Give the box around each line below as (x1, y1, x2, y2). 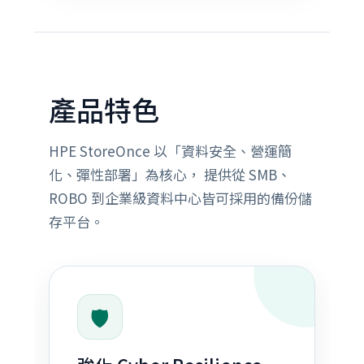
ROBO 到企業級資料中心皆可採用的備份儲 (48, 188, 312, 208)
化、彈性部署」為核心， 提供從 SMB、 (48, 164, 291, 184)
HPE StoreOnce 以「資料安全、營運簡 (48, 141, 292, 161)
